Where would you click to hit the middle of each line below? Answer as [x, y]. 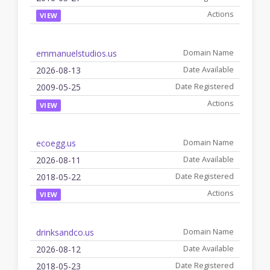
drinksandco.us [65, 232]
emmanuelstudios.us [77, 54]
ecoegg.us [56, 143]
